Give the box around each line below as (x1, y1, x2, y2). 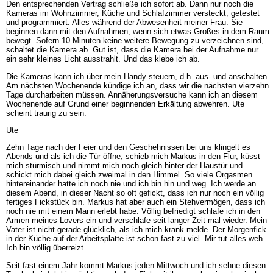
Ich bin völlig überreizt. (5, 243, 86, 253)
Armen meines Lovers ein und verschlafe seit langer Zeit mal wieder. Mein (5, 216, 267, 225)
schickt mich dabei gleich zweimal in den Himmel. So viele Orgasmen (5, 170, 252, 180)
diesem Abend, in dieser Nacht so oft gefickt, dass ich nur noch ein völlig (5, 188, 264, 198)
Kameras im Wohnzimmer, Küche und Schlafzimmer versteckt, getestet (5, 9, 260, 18)
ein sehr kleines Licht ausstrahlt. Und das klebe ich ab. (5, 54, 200, 64)
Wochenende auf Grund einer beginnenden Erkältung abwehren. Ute (5, 99, 244, 108)
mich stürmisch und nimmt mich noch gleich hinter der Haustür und (5, 161, 243, 171)
